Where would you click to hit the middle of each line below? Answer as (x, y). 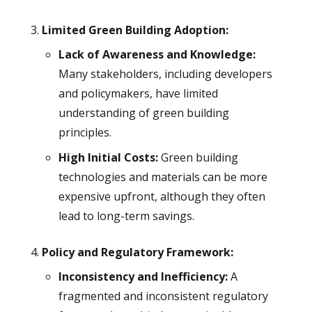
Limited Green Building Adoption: (135, 30)
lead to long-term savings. (127, 216)
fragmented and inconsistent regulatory (163, 296)
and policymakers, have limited (138, 94)
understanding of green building (143, 113)
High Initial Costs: (108, 158)
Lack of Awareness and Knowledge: (157, 55)
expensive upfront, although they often (162, 197)
